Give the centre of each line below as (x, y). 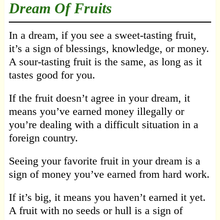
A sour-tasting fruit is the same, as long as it (105, 62)
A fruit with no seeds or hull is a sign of (96, 211)
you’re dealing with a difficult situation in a (103, 125)
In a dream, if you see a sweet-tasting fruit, (102, 35)
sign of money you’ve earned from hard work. (109, 174)
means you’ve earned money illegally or (96, 111)
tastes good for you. (52, 75)
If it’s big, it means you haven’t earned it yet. (107, 197)
